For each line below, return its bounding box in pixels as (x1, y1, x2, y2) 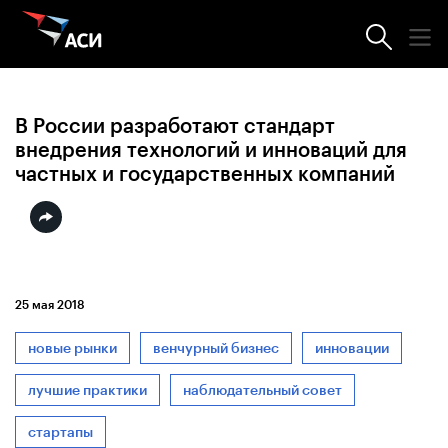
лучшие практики (28, 381, 147, 399)
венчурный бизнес (153, 339, 279, 357)
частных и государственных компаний (15, 161, 395, 186)
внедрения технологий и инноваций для (15, 137, 407, 162)
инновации (315, 339, 389, 357)
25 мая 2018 (15, 297, 85, 312)
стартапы (28, 423, 93, 441)
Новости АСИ (74, 43, 152, 62)
